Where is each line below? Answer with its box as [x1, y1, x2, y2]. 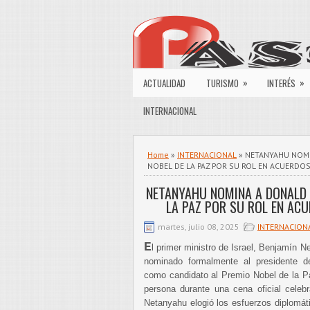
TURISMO [206, 76, 239, 90]
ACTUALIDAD [143, 76, 185, 90]
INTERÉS [267, 76, 295, 90]
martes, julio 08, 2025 [158, 221, 239, 232]
